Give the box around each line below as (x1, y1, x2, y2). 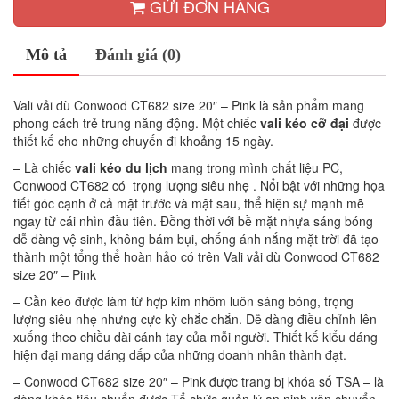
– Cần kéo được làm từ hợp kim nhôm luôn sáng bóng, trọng (13, 292, 354, 311)
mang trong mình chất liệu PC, (171, 159, 343, 177)
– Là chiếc (13, 159, 75, 177)
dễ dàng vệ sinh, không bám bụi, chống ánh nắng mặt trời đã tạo (13, 230, 379, 248)
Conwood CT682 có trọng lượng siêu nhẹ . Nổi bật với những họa (13, 176, 385, 195)
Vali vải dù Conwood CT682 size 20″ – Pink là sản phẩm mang (13, 96, 364, 115)
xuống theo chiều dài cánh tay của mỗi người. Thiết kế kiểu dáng (13, 328, 378, 346)
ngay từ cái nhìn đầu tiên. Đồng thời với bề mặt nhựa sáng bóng (13, 212, 373, 231)
